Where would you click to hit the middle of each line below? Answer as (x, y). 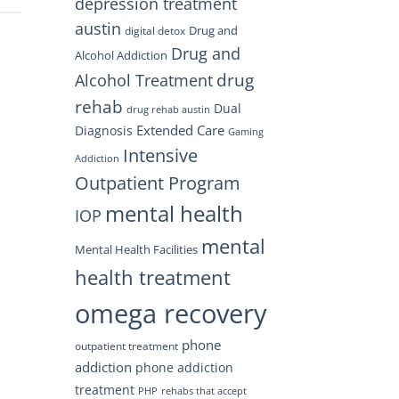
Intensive (160, 155)
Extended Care (180, 130)
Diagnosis (103, 130)
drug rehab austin (168, 109)
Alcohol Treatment (143, 80)
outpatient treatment (126, 346)
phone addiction (184, 367)
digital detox (155, 30)
